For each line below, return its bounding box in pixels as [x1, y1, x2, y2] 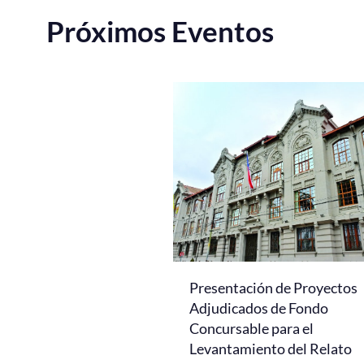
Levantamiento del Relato [189, 339, 352, 357]
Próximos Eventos [46, 13, 274, 48]
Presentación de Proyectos [189, 278, 357, 297]
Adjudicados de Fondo [189, 298, 328, 317]
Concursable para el [189, 318, 314, 337]
